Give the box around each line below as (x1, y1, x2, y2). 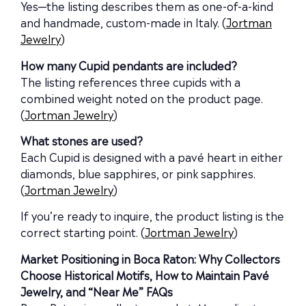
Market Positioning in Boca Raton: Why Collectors (20, 249, 280, 266)
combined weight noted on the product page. (20, 89, 263, 106)
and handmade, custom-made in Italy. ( (20, 14, 226, 31)
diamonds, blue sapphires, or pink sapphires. (20, 164, 255, 181)
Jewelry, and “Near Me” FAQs (20, 282, 173, 299)
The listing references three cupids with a (20, 72, 240, 89)
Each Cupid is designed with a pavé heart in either (20, 148, 283, 165)
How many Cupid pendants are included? (20, 56, 237, 73)
